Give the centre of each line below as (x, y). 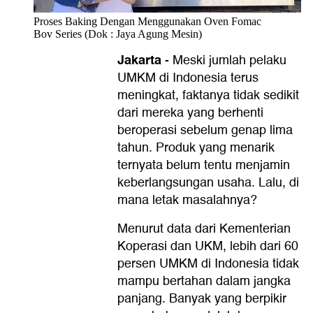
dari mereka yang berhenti (190, 112)
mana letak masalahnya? (187, 200)
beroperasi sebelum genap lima (205, 130)
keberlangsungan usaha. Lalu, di (208, 182)
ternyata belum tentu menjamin (204, 165)
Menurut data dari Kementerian (204, 228)
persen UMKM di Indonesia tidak (208, 263)
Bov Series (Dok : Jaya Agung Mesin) (118, 34)
